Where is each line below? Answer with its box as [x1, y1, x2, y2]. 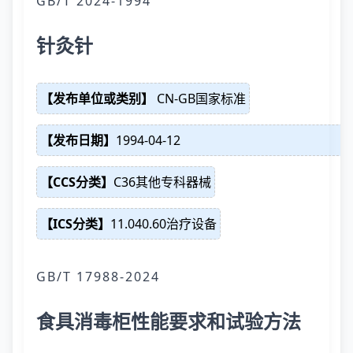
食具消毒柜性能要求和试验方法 [36, 308, 301, 334]
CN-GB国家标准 [154, 90, 246, 107]
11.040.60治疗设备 [110, 215, 217, 232]
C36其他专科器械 [113, 173, 211, 191]
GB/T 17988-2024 [36, 268, 160, 285]
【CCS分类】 [40, 173, 113, 191]
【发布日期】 [40, 132, 116, 149]
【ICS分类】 [40, 215, 110, 232]
